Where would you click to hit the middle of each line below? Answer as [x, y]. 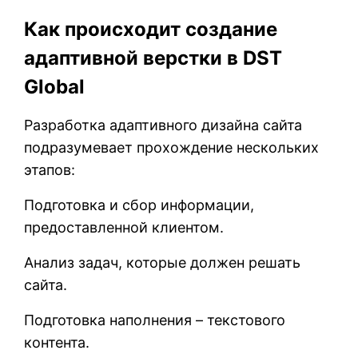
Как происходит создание [151, 29]
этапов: [50, 169]
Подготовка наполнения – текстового [155, 320]
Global [54, 86]
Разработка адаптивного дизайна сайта [163, 125]
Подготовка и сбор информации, [139, 205]
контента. [57, 342]
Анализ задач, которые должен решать [162, 262]
